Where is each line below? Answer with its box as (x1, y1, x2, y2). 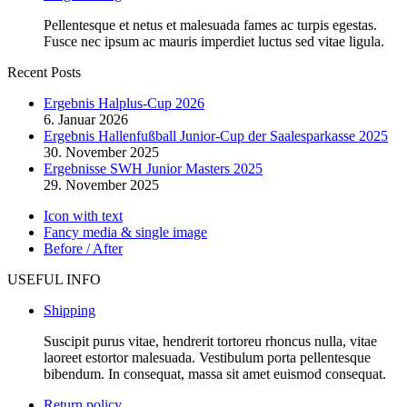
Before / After (44, 241, 123, 257)
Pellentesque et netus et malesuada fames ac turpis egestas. (44, 17, 377, 34)
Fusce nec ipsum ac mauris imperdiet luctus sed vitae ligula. (44, 34, 384, 50)
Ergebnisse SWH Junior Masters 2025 (44, 161, 263, 177)
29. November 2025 (44, 177, 159, 194)
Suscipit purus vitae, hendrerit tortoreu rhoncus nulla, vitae (44, 333, 377, 350)
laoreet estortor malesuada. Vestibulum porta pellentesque (44, 350, 371, 366)
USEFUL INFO (7, 272, 101, 288)
